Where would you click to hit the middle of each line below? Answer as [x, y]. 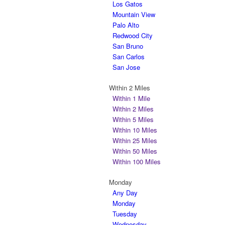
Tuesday [125, 214]
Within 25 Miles [135, 140]
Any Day [125, 193]
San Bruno [128, 46]
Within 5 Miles [133, 119]
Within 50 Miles [135, 151]
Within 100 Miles [137, 161]
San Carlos [129, 57]
